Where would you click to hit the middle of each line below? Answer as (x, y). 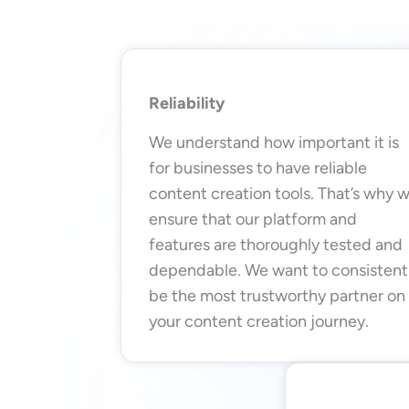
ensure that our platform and (253, 219)
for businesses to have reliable (258, 168)
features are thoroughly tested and (276, 244)
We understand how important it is (274, 142)
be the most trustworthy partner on (277, 295)
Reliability (187, 103)
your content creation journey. (259, 321)
